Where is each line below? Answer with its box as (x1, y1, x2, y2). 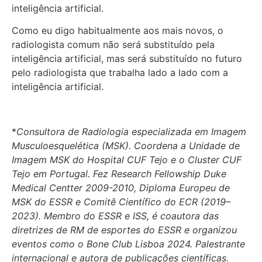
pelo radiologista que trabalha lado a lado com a (12, 67, 228, 79)
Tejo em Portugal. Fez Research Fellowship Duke (12, 168, 226, 180)
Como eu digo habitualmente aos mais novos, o (12, 25, 223, 37)
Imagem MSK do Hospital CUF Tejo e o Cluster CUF (12, 154, 242, 166)
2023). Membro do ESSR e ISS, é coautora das (12, 210, 219, 222)
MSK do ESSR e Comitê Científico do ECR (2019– (12, 196, 230, 208)
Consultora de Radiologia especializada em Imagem (16, 126, 246, 137)
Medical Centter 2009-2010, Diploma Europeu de (12, 182, 230, 194)
